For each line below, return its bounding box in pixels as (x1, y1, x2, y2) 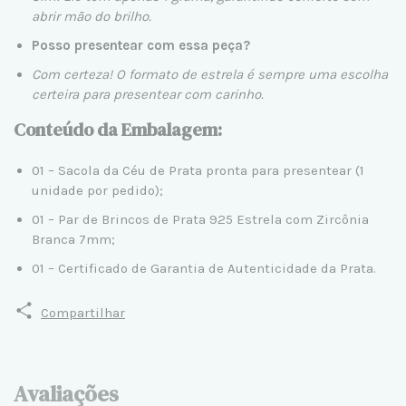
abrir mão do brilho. (32, 7, 151, 24)
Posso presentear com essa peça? (32, 36, 250, 53)
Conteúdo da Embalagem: (14, 116, 222, 142)
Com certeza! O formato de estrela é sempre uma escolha (32, 65, 388, 82)
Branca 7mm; (32, 230, 115, 247)
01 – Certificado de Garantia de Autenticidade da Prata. (32, 259, 376, 276)
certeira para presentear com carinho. (32, 85, 264, 102)
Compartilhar (41, 304, 125, 321)
